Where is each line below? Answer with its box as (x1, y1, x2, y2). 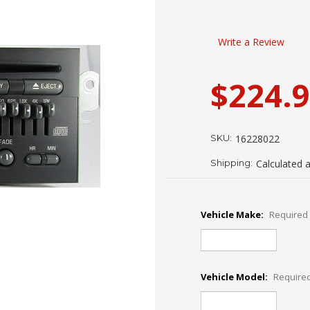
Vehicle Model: (201, 270, 270, 283)
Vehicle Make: (201, 208, 266, 221)
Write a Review (217, 35, 284, 48)
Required (268, 208, 308, 221)
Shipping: (210, 156, 253, 168)
